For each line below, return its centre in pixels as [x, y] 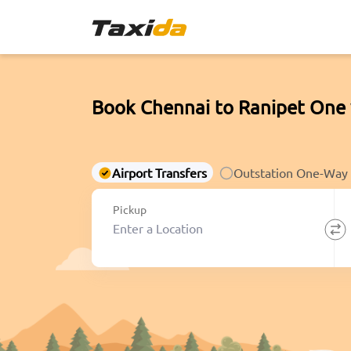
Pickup [130, 210]
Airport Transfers [159, 172]
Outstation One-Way [291, 172]
